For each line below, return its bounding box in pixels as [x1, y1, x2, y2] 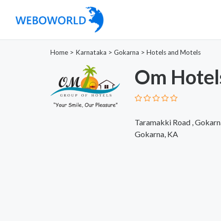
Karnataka [75, 48, 107, 56]
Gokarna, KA [134, 129, 178, 139]
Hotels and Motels [147, 48, 201, 56]
